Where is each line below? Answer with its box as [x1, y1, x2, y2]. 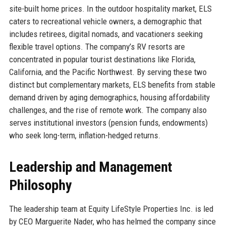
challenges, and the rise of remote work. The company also [9, 104, 207, 115]
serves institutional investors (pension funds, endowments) [9, 117, 208, 128]
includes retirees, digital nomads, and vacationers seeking [9, 28, 203, 39]
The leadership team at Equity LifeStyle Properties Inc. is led [9, 203, 213, 214]
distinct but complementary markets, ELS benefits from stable [9, 79, 215, 90]
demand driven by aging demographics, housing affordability [9, 92, 210, 102]
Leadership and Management [9, 158, 172, 175]
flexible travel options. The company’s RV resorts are [9, 41, 185, 52]
